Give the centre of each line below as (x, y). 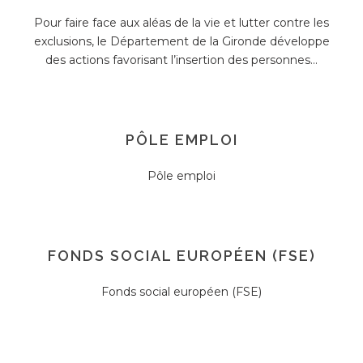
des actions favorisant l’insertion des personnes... (181, 60)
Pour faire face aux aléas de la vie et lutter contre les (181, 23)
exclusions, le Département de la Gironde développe (181, 41)
